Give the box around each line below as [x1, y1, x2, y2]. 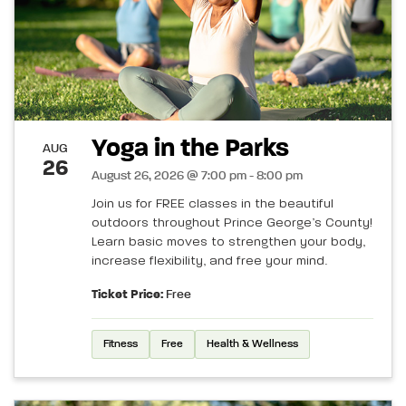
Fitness [103, 339, 138, 351]
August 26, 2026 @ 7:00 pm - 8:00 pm [92, 169, 303, 183]
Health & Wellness [207, 339, 298, 351]
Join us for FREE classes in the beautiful [92, 198, 333, 211]
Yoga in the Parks [92, 136, 289, 162]
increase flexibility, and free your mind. [92, 255, 327, 268]
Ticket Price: [92, 288, 163, 302]
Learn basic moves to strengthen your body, [92, 236, 365, 249]
